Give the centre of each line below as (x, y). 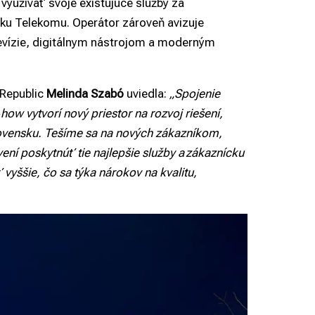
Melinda (67, 94)
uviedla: (147, 94)
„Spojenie (195, 94)
